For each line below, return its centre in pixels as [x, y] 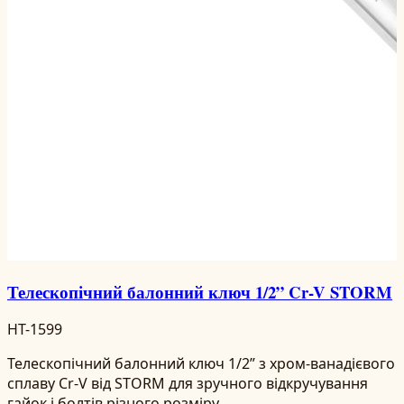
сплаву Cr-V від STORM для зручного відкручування [188, 383]
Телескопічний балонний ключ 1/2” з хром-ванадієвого [201, 363]
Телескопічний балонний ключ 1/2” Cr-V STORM [200, 292]
